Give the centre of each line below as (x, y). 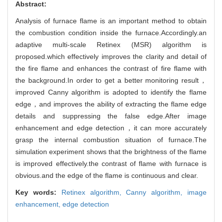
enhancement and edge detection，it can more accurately (111, 128)
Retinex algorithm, (94, 192)
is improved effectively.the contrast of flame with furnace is (111, 163)
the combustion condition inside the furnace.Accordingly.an (111, 32)
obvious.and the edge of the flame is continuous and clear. (107, 175)
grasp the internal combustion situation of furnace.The (111, 139)
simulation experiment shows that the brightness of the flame (111, 151)
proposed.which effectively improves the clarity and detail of (111, 56)
